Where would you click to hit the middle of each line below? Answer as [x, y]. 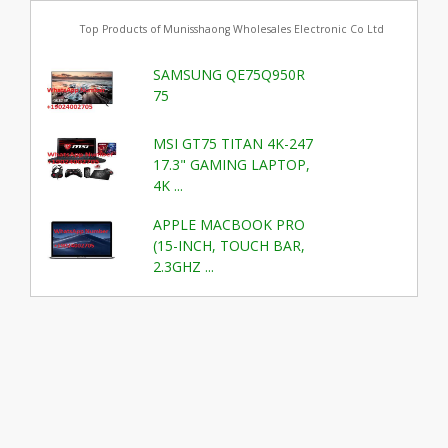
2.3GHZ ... [184, 267]
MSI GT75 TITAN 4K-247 [233, 143]
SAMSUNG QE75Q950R [229, 75]
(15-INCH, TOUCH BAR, [229, 246]
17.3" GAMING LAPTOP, [232, 164]
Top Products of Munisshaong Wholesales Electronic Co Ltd [231, 28]
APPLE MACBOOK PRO [229, 225]
